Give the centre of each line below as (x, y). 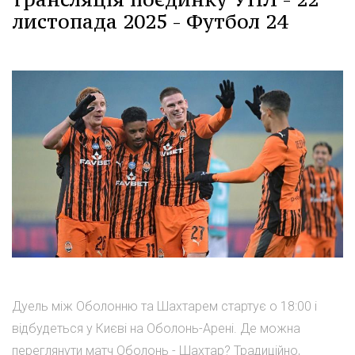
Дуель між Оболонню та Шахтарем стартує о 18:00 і (164, 306)
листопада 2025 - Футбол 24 (150, 22)
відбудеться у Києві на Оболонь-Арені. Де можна (156, 328)
